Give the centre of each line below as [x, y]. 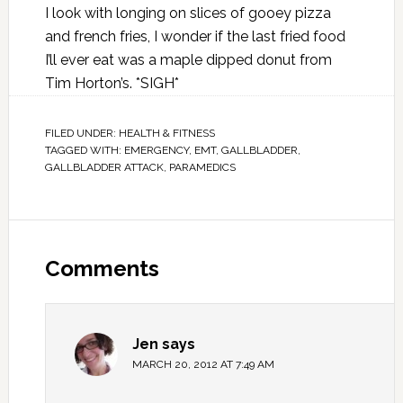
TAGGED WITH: [84, 150]
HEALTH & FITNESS [166, 133]
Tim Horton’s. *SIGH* [112, 83]
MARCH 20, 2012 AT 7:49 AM [203, 364]
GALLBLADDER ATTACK [104, 167]
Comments [102, 269]
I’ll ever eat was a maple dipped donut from [188, 60]
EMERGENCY [156, 150]
